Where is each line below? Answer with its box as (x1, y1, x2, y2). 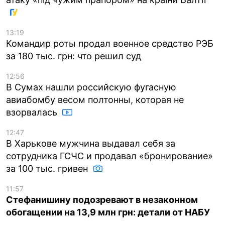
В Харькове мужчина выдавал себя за (6, 138, 175, 149)
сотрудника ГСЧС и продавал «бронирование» (6, 150, 213, 161)
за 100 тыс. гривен (6, 163, 90, 174)
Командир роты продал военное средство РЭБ (6, 38, 213, 49)
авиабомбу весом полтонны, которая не (6, 94, 184, 105)
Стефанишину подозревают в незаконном (6, 194, 198, 205)
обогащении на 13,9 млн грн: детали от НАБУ (6, 206, 210, 217)
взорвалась (6, 106, 60, 118)
